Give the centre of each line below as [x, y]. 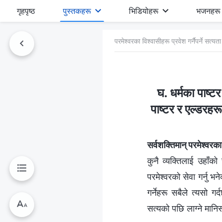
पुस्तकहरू [77, 11]
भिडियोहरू [144, 11]
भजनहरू [209, 11]
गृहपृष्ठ [26, 11]
